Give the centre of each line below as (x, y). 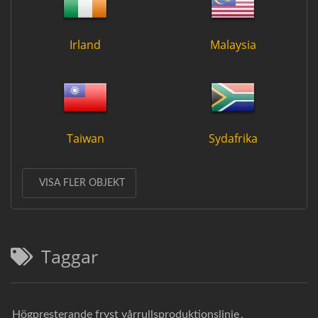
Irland (85, 44)
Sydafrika (233, 138)
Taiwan (85, 138)
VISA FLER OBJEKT (82, 183)
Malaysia (233, 44)
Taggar (70, 256)
